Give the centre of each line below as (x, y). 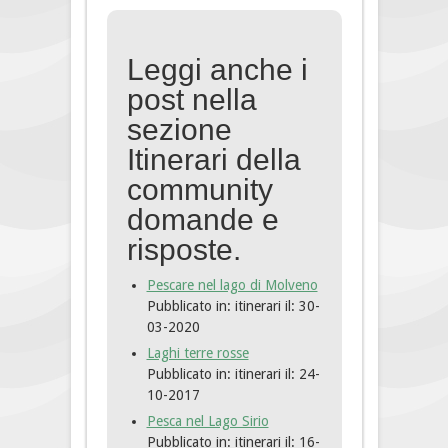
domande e (202, 220)
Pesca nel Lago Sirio (207, 421)
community (199, 190)
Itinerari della (213, 160)
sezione (179, 130)
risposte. (183, 250)
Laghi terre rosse (197, 353)
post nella (191, 100)
